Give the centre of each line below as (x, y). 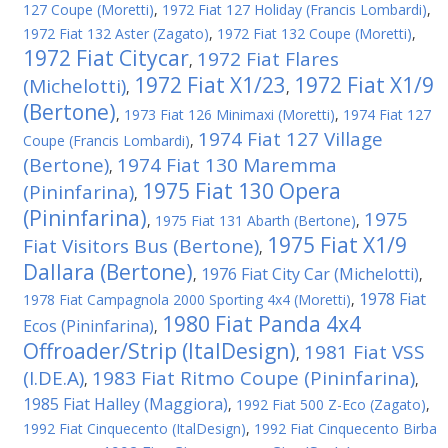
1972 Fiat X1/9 (364, 85)
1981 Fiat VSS (364, 352)
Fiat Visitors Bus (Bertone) (141, 246)
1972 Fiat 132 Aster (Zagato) (116, 33)
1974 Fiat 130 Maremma (227, 165)
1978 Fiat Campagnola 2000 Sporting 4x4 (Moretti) (187, 299)
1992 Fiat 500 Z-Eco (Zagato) (331, 404)
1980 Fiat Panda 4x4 (261, 324)
